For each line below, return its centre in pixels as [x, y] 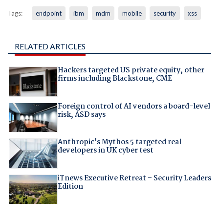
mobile [132, 13]
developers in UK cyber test [105, 151]
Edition [70, 186]
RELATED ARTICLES [50, 46]
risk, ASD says [81, 115]
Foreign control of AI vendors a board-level [134, 106]
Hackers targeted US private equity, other [131, 71]
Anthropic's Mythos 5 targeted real [119, 142]
